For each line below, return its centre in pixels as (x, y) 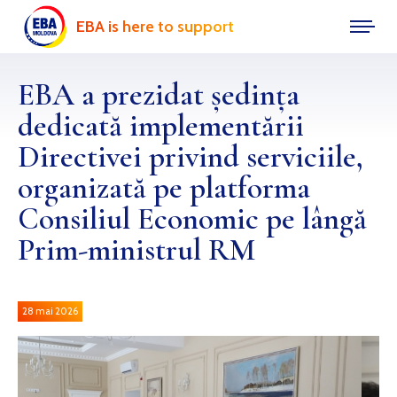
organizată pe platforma (164, 188)
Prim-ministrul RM (136, 250)
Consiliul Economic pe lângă (192, 219)
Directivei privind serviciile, (191, 157)
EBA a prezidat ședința (159, 95)
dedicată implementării (161, 126)
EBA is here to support (155, 27)
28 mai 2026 (50, 311)
